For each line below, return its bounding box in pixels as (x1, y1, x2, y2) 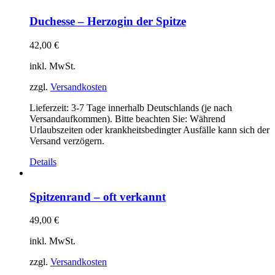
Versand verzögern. (29, 135, 104, 146)
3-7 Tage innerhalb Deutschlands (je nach (71, 102, 232, 113)
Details (29, 156, 56, 167)
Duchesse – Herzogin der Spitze (29, 15, 186, 28)
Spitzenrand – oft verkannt (29, 190, 166, 203)
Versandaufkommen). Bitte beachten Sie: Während (29, 113, 225, 124)
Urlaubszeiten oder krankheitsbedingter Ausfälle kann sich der (29, 124, 269, 135)
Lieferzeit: (29, 102, 71, 113)
